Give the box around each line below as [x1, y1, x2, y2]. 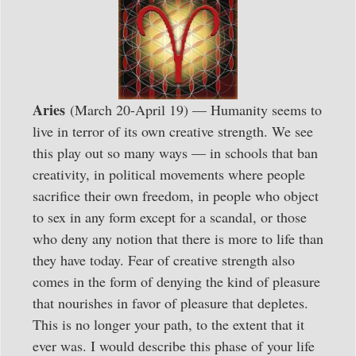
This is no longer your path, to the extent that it [33, 314, 304, 334]
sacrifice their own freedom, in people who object [33, 185, 319, 205]
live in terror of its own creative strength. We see [33, 121, 313, 141]
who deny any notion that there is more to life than [33, 228, 323, 248]
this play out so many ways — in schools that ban [33, 142, 318, 162]
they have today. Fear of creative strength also [33, 250, 295, 269]
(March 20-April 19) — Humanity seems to [65, 99, 322, 119]
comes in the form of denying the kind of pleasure [33, 271, 320, 291]
